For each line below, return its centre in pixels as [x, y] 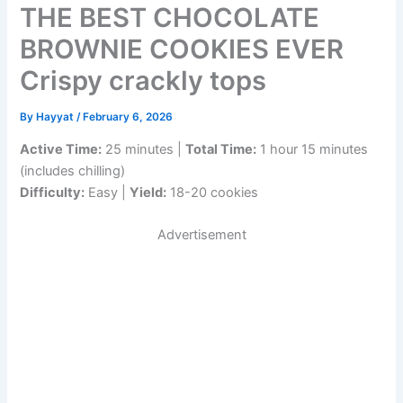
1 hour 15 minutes [313, 149]
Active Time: [61, 149]
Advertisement [201, 235]
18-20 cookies [213, 192]
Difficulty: [53, 192]
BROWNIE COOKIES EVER [182, 49]
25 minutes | [144, 149]
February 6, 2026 [128, 117]
